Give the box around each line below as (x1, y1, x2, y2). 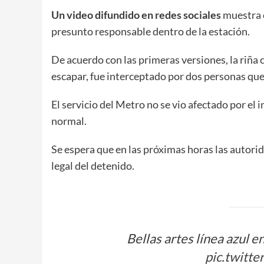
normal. (51, 114, 87, 127)
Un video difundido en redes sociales (51, 8, 221, 21)
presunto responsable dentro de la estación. (51, 24, 250, 38)
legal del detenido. (51, 159, 134, 172)
